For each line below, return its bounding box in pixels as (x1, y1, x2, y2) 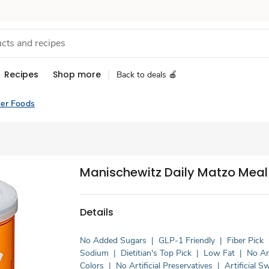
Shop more (53, 68, 101, 80)
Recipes (4, 68, 38, 80)
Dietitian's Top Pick (121, 247, 192, 259)
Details (80, 205, 114, 219)
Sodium (80, 247, 109, 259)
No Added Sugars (80, 235, 147, 246)
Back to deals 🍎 (116, 69, 177, 80)
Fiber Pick (227, 235, 264, 246)
